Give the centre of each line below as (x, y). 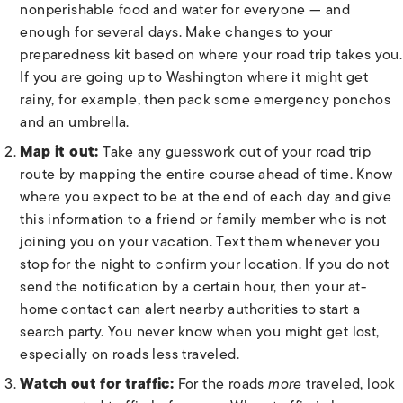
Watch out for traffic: (99, 384)
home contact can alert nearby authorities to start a (190, 309)
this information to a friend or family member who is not (203, 219)
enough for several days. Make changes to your (176, 32)
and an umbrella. (75, 122)
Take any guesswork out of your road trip (237, 152)
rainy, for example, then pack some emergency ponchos (206, 99)
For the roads (223, 384)
